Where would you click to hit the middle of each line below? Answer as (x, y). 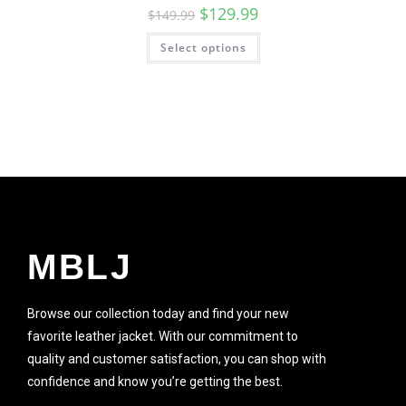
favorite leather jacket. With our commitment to (163, 336)
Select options (203, 48)
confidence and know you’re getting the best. (155, 381)
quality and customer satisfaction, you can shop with (177, 358)
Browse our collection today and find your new (158, 313)
